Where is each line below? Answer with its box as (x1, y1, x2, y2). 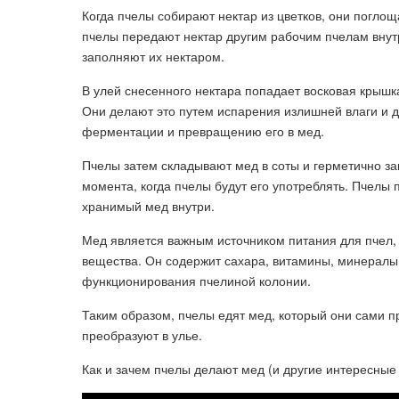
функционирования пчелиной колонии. (82, 272, 311, 289)
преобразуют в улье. (82, 326, 202, 344)
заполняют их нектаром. (82, 47, 224, 65)
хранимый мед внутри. (82, 197, 215, 215)
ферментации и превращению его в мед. (82, 122, 324, 140)
